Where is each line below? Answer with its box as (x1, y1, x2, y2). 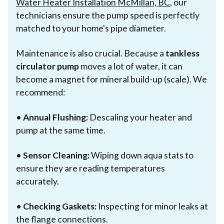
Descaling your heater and (88, 111, 192, 122)
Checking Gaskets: (23, 200, 96, 211)
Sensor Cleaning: (23, 149, 89, 160)
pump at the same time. (16, 124, 105, 135)
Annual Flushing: (23, 111, 88, 122)
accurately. (16, 175, 59, 186)
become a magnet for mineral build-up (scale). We (16, 73, 207, 84)
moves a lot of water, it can (79, 60, 182, 71)
